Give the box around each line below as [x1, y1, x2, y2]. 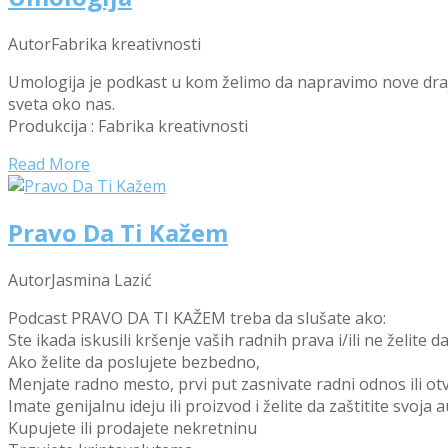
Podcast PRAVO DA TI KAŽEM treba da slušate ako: [8, 307, 386, 330]
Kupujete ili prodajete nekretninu [8, 417, 257, 440]
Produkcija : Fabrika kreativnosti [8, 114, 248, 137]
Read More [8, 152, 90, 175]
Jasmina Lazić [51, 269, 152, 292]
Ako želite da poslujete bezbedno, [8, 351, 260, 374]
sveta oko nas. [8, 92, 115, 115]
